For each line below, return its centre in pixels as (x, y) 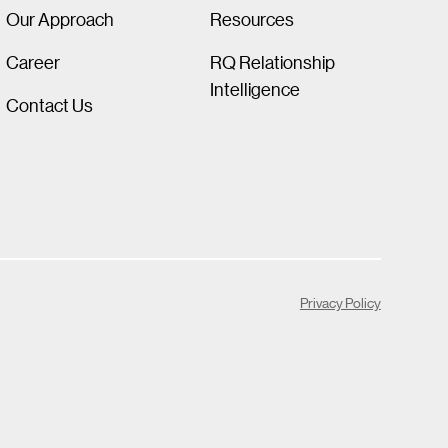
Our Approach (60, 18)
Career (33, 61)
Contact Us (50, 104)
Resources (251, 18)
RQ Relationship (272, 61)
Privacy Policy (340, 301)
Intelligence (254, 88)
